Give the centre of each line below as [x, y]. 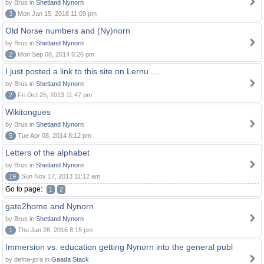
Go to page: [25, 189]
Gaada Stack [70, 259]
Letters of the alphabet [47, 153]
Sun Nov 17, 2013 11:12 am [60, 176]
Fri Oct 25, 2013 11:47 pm [54, 95]
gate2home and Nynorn [49, 206]
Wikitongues [28, 112]
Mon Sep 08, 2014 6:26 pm [55, 54]
